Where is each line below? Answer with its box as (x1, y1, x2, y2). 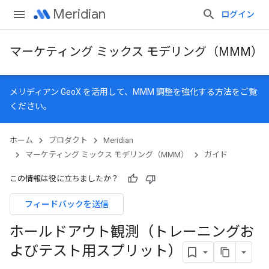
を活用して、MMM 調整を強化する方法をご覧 (81, 87, 257, 97)
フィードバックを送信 (25, 199, 109, 210)
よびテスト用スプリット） (10, 242, 183, 261)
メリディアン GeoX (10, 87, 81, 97)
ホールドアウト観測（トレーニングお (10, 223, 255, 241)
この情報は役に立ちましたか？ (10, 174, 119, 183)
